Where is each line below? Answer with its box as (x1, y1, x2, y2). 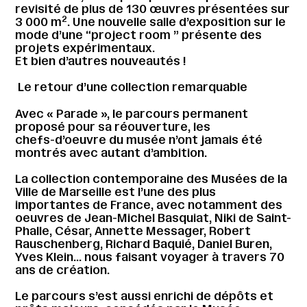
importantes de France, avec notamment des (15, 197, 283, 212)
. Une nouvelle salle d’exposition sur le (67, 14, 286, 29)
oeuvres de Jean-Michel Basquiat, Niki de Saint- (15, 210, 292, 225)
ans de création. (15, 262, 110, 277)
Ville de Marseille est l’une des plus (15, 184, 217, 199)
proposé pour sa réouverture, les (15, 119, 211, 134)
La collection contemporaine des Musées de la (15, 171, 288, 186)
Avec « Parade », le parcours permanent (15, 106, 249, 121)
